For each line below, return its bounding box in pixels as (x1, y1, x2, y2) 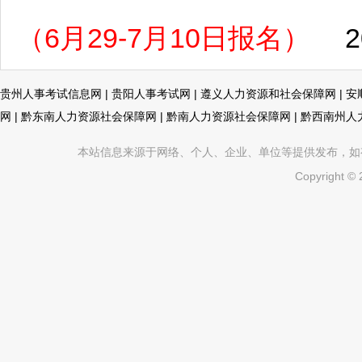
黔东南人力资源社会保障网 (21, 110, 157, 123)
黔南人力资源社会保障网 (166, 110, 291, 123)
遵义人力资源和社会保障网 (200, 87, 336, 100)
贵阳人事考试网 (112, 87, 191, 100)
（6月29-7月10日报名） (17, 23, 310, 53)
